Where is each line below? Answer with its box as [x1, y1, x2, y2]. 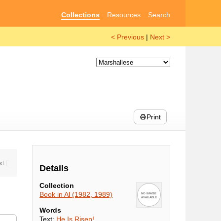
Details [39, 163, 69, 174]
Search [148, 10, 171, 19]
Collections [61, 10, 100, 19]
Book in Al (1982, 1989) [39, 190, 113, 199]
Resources [107, 10, 141, 19]
